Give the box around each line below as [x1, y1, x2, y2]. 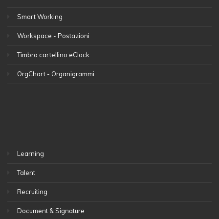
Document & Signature [17, 206, 85, 215]
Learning [17, 149, 44, 157]
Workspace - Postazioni [17, 32, 89, 40]
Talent [17, 168, 35, 176]
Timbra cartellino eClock [17, 51, 89, 59]
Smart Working [17, 13, 63, 21]
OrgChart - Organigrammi [17, 70, 94, 78]
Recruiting [17, 187, 47, 196]
